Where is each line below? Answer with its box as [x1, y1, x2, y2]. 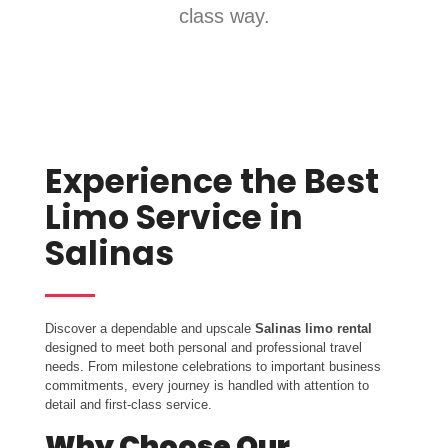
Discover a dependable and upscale [45, 321, 255, 337]
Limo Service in [45, 194, 303, 242]
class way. [178, 5, 270, 28]
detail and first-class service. [45, 397, 212, 413]
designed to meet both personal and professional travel [45, 340, 362, 356]
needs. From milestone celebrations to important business [45, 359, 381, 375]
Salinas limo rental [255, 321, 372, 337]
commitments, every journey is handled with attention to [45, 378, 369, 394]
